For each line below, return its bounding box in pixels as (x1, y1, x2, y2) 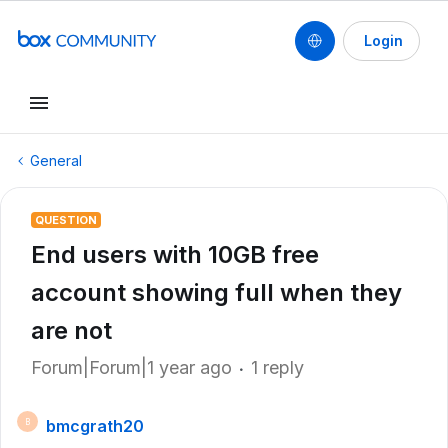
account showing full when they (31, 278, 402, 307)
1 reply (251, 357, 304, 378)
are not (31, 316, 112, 345)
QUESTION (35, 213, 97, 227)
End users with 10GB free (31, 240, 319, 269)
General (30, 152, 82, 169)
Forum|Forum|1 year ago (31, 357, 232, 378)
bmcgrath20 (46, 416, 144, 436)
